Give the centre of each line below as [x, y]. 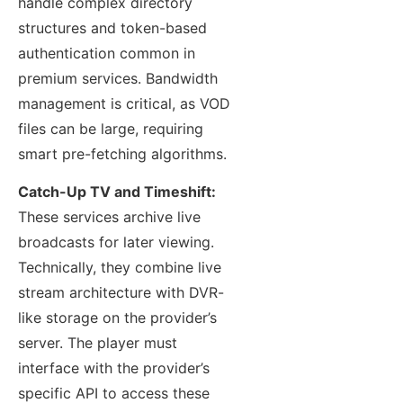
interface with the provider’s [114, 368]
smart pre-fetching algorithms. [122, 153]
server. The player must [98, 343]
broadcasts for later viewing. [116, 242]
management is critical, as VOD [124, 103]
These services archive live [109, 217]
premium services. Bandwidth [118, 78]
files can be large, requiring [111, 128]
